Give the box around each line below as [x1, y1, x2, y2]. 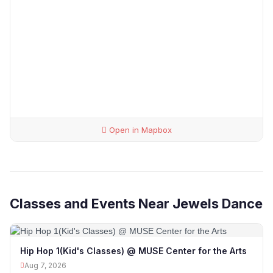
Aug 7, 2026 [24, 260, 66, 270]
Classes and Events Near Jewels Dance [10, 196, 263, 212]
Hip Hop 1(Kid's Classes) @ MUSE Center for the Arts [20, 245, 247, 256]
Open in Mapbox [106, 125, 172, 135]
